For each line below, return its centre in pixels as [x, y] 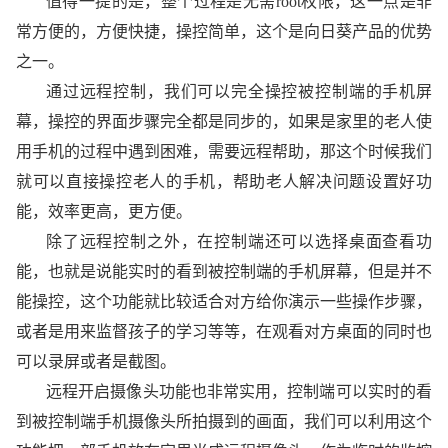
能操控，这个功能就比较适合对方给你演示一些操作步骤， [224, 301]
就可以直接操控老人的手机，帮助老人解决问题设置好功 [224, 181]
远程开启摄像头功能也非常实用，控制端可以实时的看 [239, 391]
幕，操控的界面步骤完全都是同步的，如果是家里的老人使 [224, 121]
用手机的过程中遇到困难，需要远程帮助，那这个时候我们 [224, 151]
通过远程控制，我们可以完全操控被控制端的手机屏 [239, 91]
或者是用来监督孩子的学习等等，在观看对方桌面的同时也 [224, 331]
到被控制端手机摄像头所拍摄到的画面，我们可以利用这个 [224, 421]
